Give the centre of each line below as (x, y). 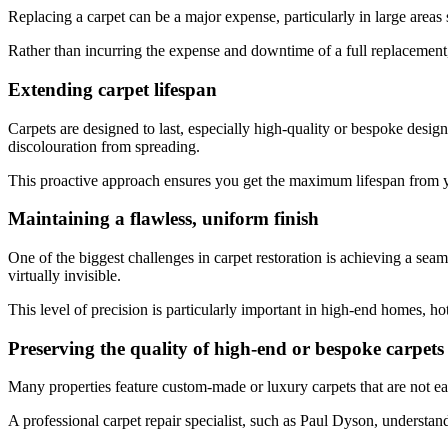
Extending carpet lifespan (112, 89)
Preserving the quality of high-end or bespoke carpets (226, 348)
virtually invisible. (64, 275)
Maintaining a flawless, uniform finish (163, 219)
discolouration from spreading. (104, 146)
